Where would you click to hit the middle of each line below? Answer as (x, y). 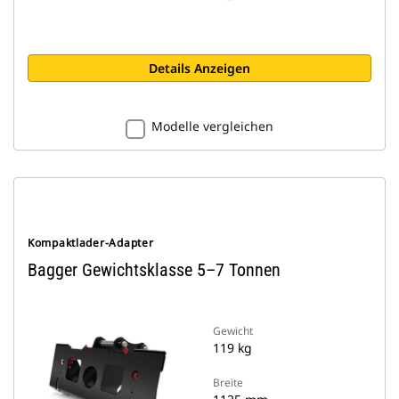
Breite (228, 383)
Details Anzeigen (199, 68)
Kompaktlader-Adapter (91, 243)
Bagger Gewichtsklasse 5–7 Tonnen (154, 270)
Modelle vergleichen (212, 126)
